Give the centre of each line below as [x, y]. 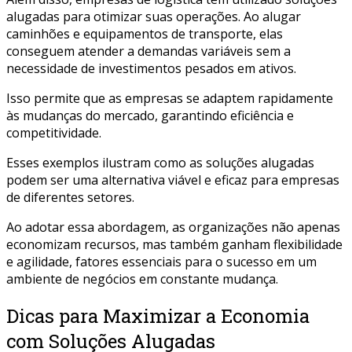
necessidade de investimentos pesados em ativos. [151, 68]
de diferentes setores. [70, 197]
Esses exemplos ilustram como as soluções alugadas [160, 162]
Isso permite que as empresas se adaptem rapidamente [170, 98]
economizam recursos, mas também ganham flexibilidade [174, 244]
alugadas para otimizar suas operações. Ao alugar [154, 16]
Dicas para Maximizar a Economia [158, 315]
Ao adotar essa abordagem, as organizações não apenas [173, 227]
